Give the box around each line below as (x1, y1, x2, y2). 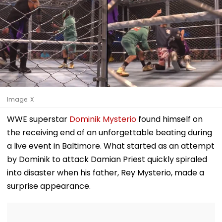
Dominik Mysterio (69, 113, 136, 125)
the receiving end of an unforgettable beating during (7, 126, 212, 138)
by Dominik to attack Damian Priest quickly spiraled (7, 153, 207, 165)
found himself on (136, 113, 203, 125)
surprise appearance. (7, 180, 91, 192)
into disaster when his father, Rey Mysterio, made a (7, 166, 204, 178)
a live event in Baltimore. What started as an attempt (7, 140, 215, 152)
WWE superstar (7, 113, 69, 125)
